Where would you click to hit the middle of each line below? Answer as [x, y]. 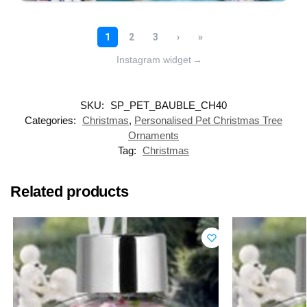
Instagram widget [153, 59]
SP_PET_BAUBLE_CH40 [169, 105]
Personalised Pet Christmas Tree [208, 120]
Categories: [52, 120]
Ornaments [153, 135]
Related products [70, 191]
